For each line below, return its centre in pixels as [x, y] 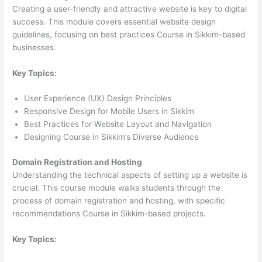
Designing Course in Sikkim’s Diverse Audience [112, 137]
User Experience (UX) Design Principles [98, 99]
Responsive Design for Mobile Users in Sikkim [109, 111]
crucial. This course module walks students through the [117, 187]
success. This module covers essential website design [114, 21]
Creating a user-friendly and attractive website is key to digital [130, 8]
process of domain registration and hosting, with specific [119, 200]
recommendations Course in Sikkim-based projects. [109, 213]
